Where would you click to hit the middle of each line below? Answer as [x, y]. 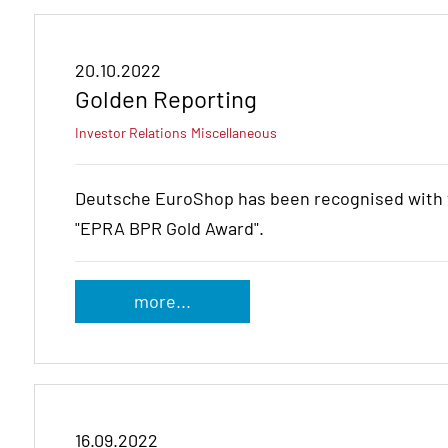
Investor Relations [131, 133]
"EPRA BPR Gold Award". [169, 228]
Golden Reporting [166, 99]
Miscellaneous [234, 133]
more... [162, 300]
